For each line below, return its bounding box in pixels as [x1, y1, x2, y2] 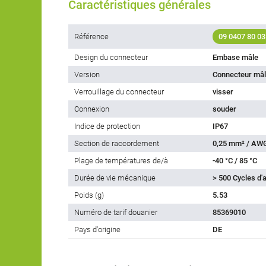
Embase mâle [213, 53, 258, 62]
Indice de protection [74, 122, 140, 131]
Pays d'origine [74, 225, 121, 235]
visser [213, 87, 233, 97]
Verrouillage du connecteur [74, 87, 164, 97]
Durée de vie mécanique [74, 173, 156, 183]
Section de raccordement [74, 139, 159, 148]
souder [213, 104, 236, 114]
